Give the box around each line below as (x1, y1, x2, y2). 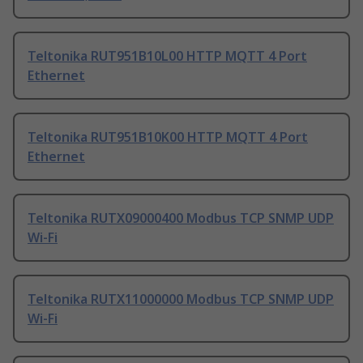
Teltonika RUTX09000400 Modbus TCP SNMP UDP (28, 209, 334, 228)
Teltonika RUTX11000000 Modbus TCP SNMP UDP (28, 290, 334, 309)
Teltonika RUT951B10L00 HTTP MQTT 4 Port (28, 47, 307, 66)
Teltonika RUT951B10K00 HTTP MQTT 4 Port (28, 128, 308, 147)
